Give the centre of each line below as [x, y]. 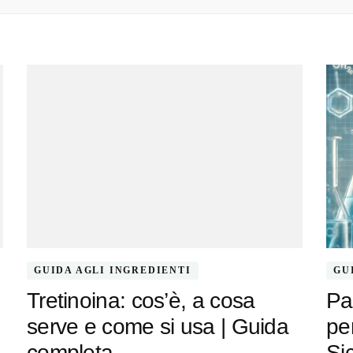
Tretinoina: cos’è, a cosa [141, 301]
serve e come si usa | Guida [158, 327]
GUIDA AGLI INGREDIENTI [112, 271]
